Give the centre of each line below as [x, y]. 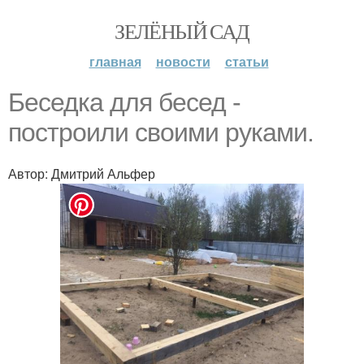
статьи [247, 61]
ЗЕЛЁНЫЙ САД [182, 31]
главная [115, 61]
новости [183, 61]
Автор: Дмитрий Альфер [82, 173]
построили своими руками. [161, 132]
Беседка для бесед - [124, 102]
